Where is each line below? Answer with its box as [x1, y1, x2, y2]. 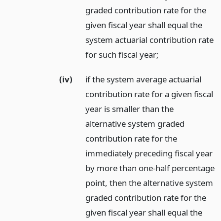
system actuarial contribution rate [85, 34, 214, 45]
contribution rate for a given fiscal [85, 88, 214, 100]
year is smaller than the [85, 103, 174, 115]
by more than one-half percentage [85, 162, 215, 174]
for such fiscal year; [85, 48, 159, 60]
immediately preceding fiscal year [85, 147, 213, 159]
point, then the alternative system [85, 177, 214, 189]
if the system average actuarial [85, 74, 202, 85]
